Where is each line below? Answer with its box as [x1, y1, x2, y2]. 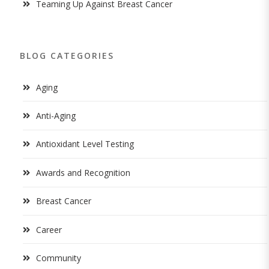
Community [36, 252, 81, 264]
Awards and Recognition [36, 166, 130, 178]
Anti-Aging [36, 109, 76, 121]
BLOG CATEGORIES [20, 49, 114, 61]
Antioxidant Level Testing [36, 138, 134, 150]
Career [36, 223, 62, 235]
